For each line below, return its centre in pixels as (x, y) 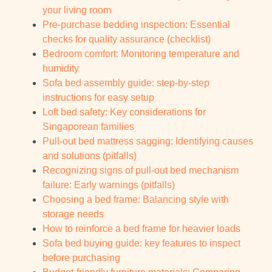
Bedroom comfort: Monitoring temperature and (141, 54)
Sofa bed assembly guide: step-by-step (126, 83)
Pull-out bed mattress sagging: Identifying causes (148, 141)
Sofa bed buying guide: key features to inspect (141, 243)
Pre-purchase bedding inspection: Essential (136, 25)
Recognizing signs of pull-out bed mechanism (141, 171)
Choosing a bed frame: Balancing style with (136, 200)
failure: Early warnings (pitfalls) (109, 185)
